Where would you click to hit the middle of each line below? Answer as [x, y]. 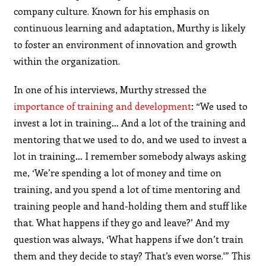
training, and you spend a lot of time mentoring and [127, 189]
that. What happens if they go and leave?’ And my [122, 222]
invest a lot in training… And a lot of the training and [130, 122]
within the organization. [67, 61]
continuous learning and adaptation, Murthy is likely [130, 27]
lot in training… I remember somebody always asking [130, 156]
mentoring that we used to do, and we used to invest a [131, 139]
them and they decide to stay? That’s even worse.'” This [132, 255]
